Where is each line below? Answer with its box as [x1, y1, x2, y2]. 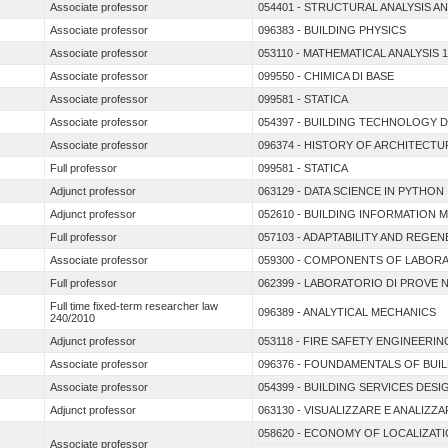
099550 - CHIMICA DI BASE [257, 70, 394, 83]
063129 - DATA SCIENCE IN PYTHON [257, 185, 444, 198]
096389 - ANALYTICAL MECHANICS [257, 306, 436, 319]
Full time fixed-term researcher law [49, 300, 218, 313]
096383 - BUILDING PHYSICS [257, 24, 406, 37]
